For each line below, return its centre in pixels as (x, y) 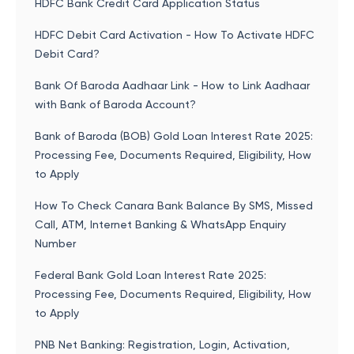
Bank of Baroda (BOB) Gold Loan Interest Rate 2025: (174, 136)
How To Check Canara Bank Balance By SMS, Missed (174, 205)
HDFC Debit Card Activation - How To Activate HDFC (175, 35)
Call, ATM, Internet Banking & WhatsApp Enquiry (160, 224)
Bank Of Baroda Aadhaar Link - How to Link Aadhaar (172, 85)
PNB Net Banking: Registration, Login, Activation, (162, 345)
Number (55, 243)
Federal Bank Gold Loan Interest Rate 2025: (151, 275)
